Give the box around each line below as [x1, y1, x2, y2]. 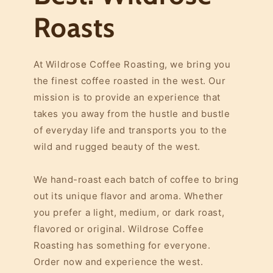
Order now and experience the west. [34, 256, 204, 268]
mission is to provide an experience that [34, 91, 221, 104]
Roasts [34, 11, 115, 44]
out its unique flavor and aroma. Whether [34, 190, 224, 202]
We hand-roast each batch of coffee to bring [34, 174, 239, 186]
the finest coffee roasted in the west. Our [34, 75, 226, 87]
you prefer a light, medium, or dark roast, [34, 207, 225, 219]
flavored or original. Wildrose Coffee [34, 223, 204, 235]
